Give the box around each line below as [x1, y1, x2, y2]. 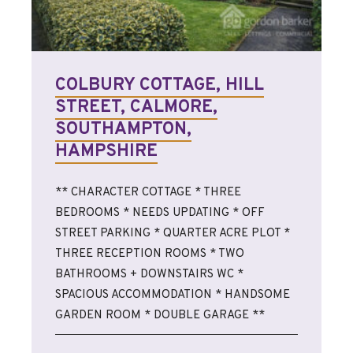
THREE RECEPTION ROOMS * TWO [55, 247, 244, 262]
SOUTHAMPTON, [55, 119, 191, 141]
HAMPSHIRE [55, 141, 158, 163]
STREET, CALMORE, [55, 97, 217, 119]
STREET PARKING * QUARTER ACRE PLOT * [55, 226, 290, 242]
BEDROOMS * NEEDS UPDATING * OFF [55, 206, 265, 221]
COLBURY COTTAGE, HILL [55, 75, 264, 97]
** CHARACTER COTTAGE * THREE [55, 185, 241, 201]
